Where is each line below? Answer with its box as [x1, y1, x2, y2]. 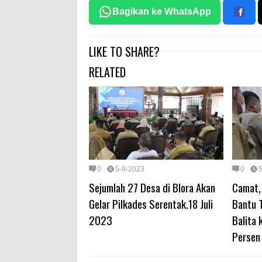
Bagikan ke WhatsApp [112, 6, 211, 17]
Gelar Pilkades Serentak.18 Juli [89, 195, 213, 212]
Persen [232, 227, 260, 244]
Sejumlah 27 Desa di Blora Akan [89, 178, 215, 195]
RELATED [89, 63, 126, 81]
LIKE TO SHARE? [89, 43, 160, 61]
